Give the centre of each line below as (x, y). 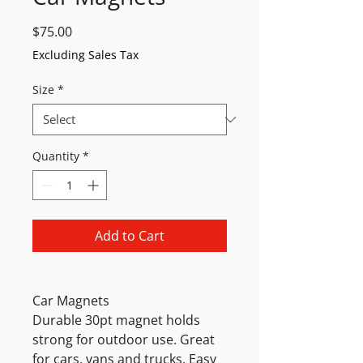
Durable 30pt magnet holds (116, 320)
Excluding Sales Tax (85, 55)
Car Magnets (71, 301)
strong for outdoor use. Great (124, 340)
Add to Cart (130, 236)
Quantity (56, 156)
